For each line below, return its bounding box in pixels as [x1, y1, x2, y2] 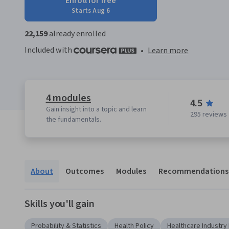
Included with [25, 44, 74, 56]
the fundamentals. [45, 114, 101, 125]
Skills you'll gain [25, 197, 95, 212]
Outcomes [65, 166, 104, 177]
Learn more [148, 45, 189, 57]
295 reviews [190, 109, 227, 120]
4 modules [45, 91, 91, 106]
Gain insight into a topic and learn [45, 104, 147, 115]
